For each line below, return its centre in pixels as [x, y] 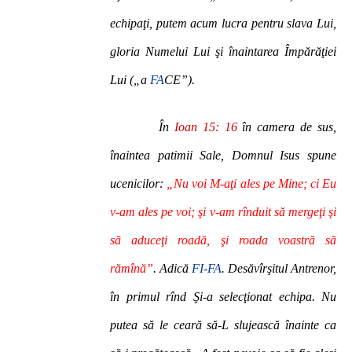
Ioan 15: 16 [205, 127]
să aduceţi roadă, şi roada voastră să [223, 240]
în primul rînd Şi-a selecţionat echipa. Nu [223, 297]
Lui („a [130, 80]
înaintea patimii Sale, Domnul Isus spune [223, 155]
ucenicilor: [139, 183]
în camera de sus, [286, 127]
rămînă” [132, 268]
